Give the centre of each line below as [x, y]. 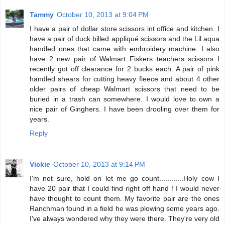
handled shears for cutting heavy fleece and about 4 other [125, 79]
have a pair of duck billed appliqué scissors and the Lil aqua [125, 38]
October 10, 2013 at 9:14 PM [99, 164]
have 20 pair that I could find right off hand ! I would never [125, 188]
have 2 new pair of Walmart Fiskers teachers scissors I [125, 59]
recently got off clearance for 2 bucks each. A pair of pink [125, 69]
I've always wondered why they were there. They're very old [125, 218]
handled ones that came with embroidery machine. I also [125, 48]
